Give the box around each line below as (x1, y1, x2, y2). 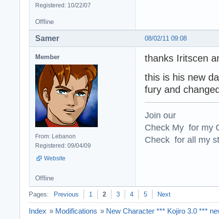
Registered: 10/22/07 (35, 1, 91, 9)
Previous (54, 190, 79, 198)
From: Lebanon (35, 132, 76, 140)
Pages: (29, 190, 49, 198)
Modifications (55, 206, 97, 215)
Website (44, 154, 66, 162)
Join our (145, 109, 176, 120)
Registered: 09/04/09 (35, 142, 91, 149)
